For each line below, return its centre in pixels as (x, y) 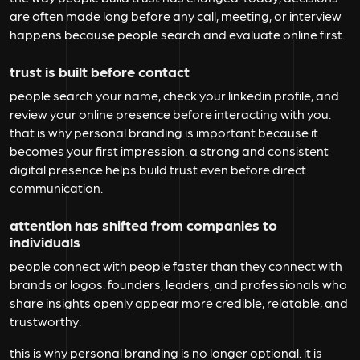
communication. (56, 188)
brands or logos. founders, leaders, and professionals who (178, 284)
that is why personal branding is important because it (164, 133)
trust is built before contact (100, 72)
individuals (45, 242)
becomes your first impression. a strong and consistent (169, 151)
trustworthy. (45, 321)
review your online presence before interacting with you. (170, 114)
